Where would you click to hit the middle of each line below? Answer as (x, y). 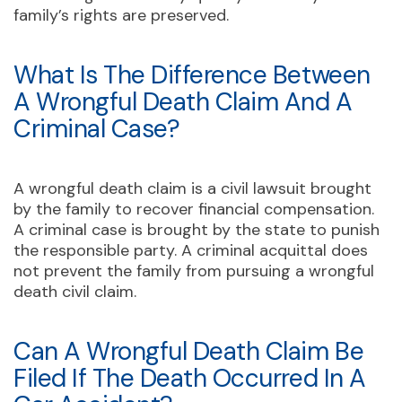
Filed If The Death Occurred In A (190, 378)
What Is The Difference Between (192, 74)
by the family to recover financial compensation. (194, 209)
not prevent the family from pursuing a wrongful (194, 271)
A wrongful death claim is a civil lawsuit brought (192, 188)
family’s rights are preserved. (121, 15)
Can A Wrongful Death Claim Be (189, 351)
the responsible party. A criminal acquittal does (191, 250)
